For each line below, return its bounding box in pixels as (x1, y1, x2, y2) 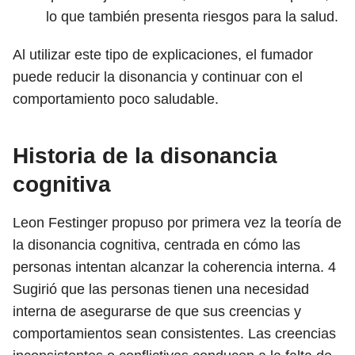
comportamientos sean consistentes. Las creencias (13, 326, 336, 342)
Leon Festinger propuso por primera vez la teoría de (13, 215, 342, 231)
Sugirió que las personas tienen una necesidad (13, 281, 309, 297)
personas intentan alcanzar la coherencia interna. (13, 259, 328, 275)
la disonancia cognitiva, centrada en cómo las (13, 237, 300, 253)
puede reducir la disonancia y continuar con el (13, 69, 303, 85)
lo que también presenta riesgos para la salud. (46, 9, 338, 25)
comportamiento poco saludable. (13, 91, 219, 107)
